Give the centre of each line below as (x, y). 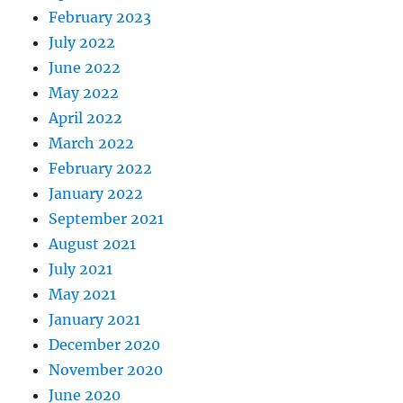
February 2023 (100, 17)
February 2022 (101, 168)
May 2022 (84, 93)
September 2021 (107, 219)
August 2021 (93, 244)
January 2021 (95, 319)
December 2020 (105, 345)
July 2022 (82, 42)
